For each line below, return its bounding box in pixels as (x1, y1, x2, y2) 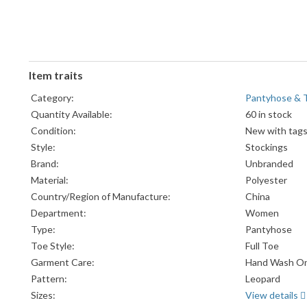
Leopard (245, 273, 280, 285)
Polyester (245, 174, 287, 186)
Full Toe (245, 240, 279, 252)
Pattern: (31, 273, 67, 285)
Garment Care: (31, 256, 95, 269)
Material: (31, 174, 69, 186)
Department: (31, 207, 86, 219)
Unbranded (245, 158, 293, 170)
